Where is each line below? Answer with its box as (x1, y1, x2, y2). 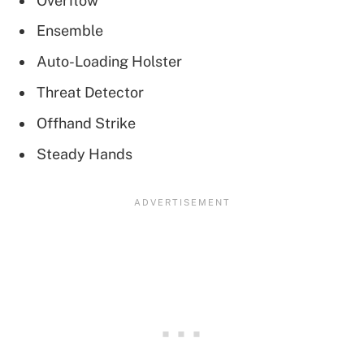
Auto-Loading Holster (37, 53, 182, 71)
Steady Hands (37, 145, 132, 163)
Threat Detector (37, 84, 144, 102)
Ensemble (37, 22, 103, 40)
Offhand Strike (37, 115, 136, 132)
